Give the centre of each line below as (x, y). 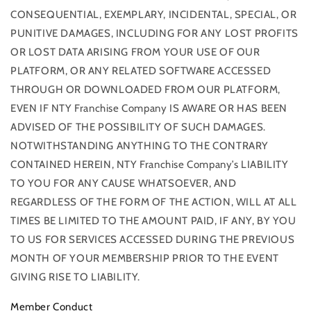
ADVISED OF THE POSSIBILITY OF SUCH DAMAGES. (138, 127)
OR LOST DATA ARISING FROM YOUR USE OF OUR (135, 52)
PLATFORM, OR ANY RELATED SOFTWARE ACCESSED (141, 71)
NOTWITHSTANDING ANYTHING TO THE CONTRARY (140, 146)
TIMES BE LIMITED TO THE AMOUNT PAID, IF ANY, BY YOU (153, 221)
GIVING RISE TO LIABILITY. (76, 277)
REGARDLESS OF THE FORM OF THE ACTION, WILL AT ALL (154, 202)
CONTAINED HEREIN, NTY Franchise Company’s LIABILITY (150, 165)
